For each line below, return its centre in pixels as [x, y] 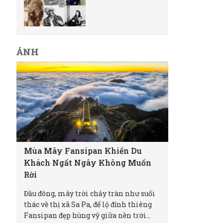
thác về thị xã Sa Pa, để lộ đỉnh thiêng [88, 205]
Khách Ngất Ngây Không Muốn [88, 163]
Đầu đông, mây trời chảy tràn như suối [90, 194]
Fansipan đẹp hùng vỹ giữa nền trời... [88, 216]
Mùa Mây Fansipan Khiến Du [83, 151]
